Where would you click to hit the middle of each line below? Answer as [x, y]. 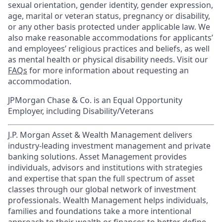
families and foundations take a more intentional [100, 211]
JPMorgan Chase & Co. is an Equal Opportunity [95, 100]
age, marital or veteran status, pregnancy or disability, [109, 16]
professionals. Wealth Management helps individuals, [108, 200]
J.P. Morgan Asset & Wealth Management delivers [100, 135]
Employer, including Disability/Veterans [81, 111]
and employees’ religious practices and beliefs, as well [109, 49]
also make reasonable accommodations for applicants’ [111, 38]
